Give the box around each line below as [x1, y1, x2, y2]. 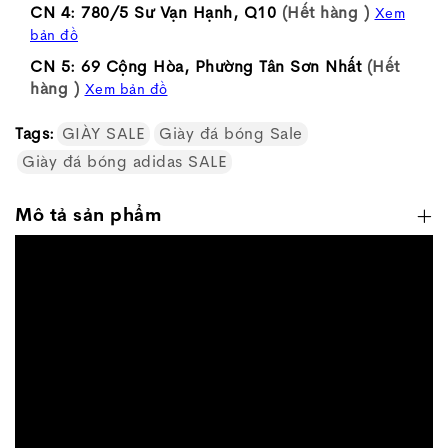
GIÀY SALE [61, 123, 145, 144]
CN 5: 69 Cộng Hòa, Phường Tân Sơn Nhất [30, 56, 361, 77]
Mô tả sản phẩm [15, 204, 161, 226]
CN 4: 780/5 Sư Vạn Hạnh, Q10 [30, 2, 276, 23]
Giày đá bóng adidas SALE [22, 151, 227, 172]
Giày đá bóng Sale [159, 123, 303, 144]
